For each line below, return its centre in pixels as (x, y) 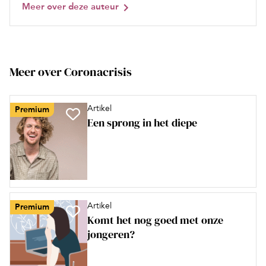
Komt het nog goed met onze (155, 220)
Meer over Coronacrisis (71, 72)
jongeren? (111, 235)
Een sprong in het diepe (142, 123)
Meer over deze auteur (70, 7)
